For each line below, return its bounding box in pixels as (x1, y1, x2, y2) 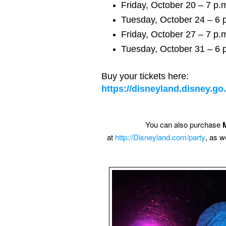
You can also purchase (145, 119, 222, 130)
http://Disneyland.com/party (115, 131, 205, 142)
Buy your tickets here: (101, 71, 191, 81)
